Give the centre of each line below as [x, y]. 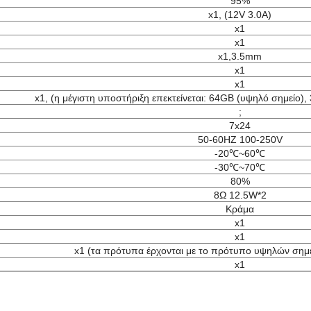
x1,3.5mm [240, 56]
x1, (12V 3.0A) [240, 15]
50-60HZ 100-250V [240, 140]
